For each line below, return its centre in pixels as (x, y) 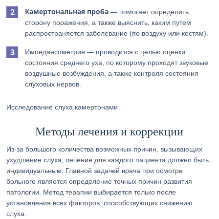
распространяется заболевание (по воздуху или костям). (117, 33)
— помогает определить (149, 12)
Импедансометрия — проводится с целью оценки (105, 52)
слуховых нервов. (53, 84)
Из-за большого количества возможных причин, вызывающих (105, 149)
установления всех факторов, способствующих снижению (100, 203)
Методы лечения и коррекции (109, 131)
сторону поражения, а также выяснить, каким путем (108, 22)
